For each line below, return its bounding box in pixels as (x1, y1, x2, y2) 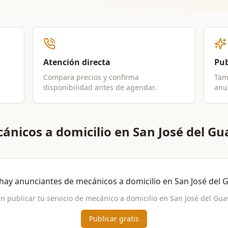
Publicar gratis (89, 214, 139, 223)
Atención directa (43, 56, 110, 68)
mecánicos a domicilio (75, 176, 161, 187)
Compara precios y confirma (43, 72, 139, 82)
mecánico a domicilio (85, 193, 157, 203)
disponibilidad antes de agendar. (43, 82, 156, 92)
